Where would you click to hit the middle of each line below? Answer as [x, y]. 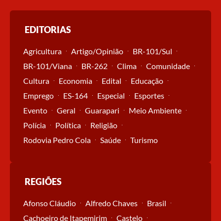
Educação [147, 80]
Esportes [149, 95]
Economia [75, 80]
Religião [104, 125]
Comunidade [168, 66]
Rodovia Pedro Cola [57, 140]
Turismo [144, 140]
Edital [111, 80]
